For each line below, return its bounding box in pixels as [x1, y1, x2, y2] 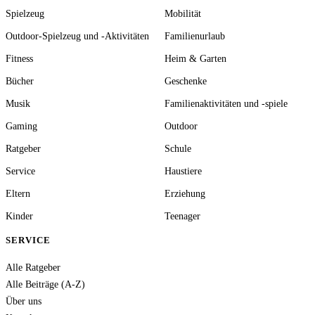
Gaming [6, 120, 37, 131]
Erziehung [165, 188, 205, 199]
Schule [165, 143, 191, 154]
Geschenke [165, 75, 207, 86]
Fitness [6, 53, 33, 64]
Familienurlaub [165, 30, 225, 41]
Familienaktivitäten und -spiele [165, 98, 288, 109]
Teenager [165, 210, 200, 221]
